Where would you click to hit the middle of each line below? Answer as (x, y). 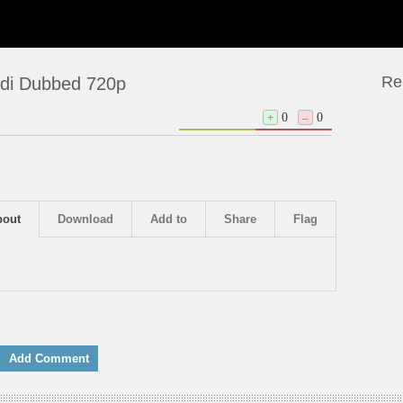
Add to (169, 219)
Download (85, 219)
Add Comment (49, 358)
